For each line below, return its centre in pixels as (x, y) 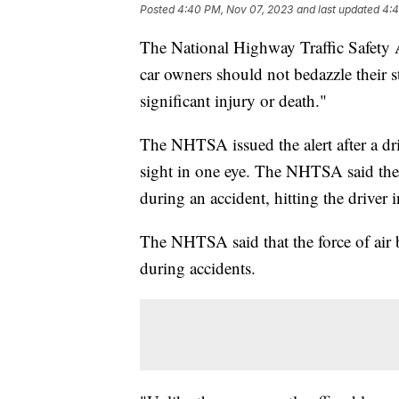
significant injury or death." (233, 101)
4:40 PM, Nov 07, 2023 (235, 10)
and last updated (338, 10)
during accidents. (200, 268)
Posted (159, 10)
